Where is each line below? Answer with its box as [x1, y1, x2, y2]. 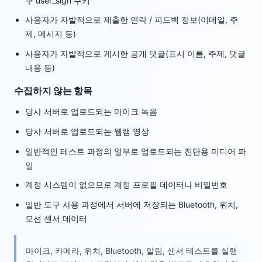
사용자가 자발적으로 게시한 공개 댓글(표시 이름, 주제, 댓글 [25, 48, 246, 58]
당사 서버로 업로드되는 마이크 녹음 [25, 106, 158, 117]
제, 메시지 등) [25, 29, 77, 39]
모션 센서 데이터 [25, 213, 88, 223]
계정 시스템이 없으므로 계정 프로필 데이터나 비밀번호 [25, 180, 228, 190]
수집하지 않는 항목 [14, 84, 92, 96]
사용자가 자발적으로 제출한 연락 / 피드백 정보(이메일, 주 [25, 15, 239, 25]
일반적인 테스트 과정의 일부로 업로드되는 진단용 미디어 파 [25, 146, 247, 156]
